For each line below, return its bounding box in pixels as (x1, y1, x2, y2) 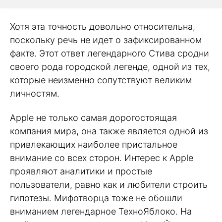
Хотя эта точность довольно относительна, (10, 21, 195, 32)
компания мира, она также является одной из (10, 125, 208, 136)
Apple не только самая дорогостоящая (10, 112, 177, 123)
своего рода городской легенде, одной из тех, (10, 61, 210, 72)
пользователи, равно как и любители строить (10, 179, 208, 190)
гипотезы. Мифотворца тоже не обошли (10, 192, 182, 203)
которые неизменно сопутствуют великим (10, 75, 192, 86)
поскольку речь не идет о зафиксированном (10, 35, 202, 46)
